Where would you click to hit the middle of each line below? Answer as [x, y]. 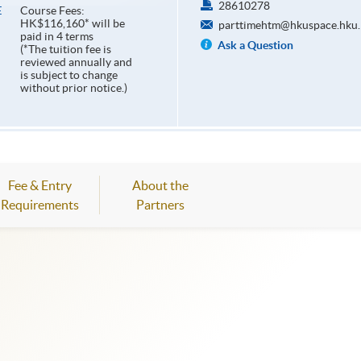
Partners [160, 205]
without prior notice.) [73, 88]
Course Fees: [52, 11]
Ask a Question [255, 46]
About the [160, 186]
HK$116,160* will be [72, 24]
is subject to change [68, 75]
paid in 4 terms [56, 37]
